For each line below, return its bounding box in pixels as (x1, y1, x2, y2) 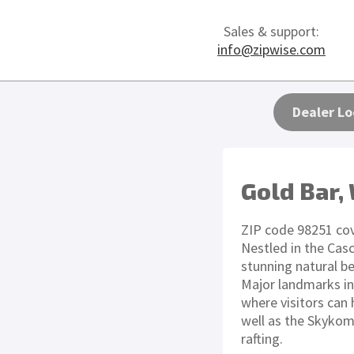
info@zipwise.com (217, 40, 326, 58)
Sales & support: (224, 22, 319, 40)
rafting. (241, 330, 283, 348)
